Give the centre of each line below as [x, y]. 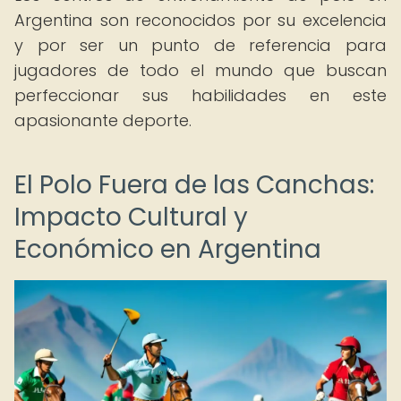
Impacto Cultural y [131, 217]
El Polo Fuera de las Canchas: [194, 185]
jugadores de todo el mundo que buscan [200, 70]
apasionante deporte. [103, 120]
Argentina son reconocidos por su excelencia [200, 20]
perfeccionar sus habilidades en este [200, 95]
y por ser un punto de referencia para [200, 45]
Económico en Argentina [168, 249]
